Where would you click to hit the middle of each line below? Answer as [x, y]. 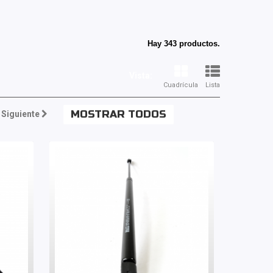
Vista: [141, 76]
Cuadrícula [181, 85]
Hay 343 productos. [184, 44]
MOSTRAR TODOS [118, 114]
